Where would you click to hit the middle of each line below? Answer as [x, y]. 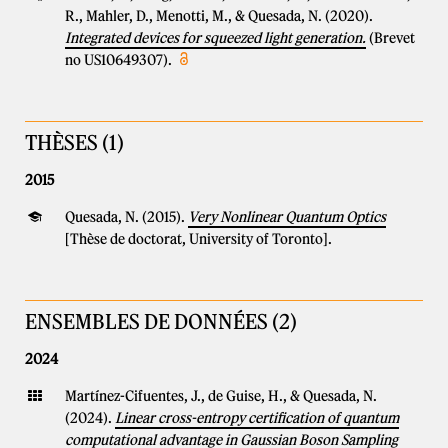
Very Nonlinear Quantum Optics [287, 217]
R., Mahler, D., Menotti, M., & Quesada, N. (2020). [219, 16]
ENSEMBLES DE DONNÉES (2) [161, 321]
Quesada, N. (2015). [126, 217]
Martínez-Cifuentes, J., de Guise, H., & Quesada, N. [221, 396]
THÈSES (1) [74, 142]
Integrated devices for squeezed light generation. [215, 38]
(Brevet [392, 38]
